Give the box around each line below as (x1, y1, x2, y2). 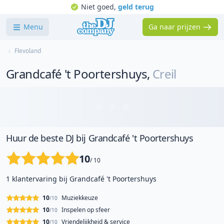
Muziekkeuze (61, 193, 98, 202)
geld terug (117, 2, 154, 11)
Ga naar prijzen (148, 22, 201, 31)
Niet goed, (80, 2, 118, 11)
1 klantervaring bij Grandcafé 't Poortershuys (6, 174, 156, 183)
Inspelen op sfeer (61, 205, 110, 214)
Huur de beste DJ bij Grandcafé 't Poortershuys (6, 132, 193, 144)
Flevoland (14, 46, 41, 55)
